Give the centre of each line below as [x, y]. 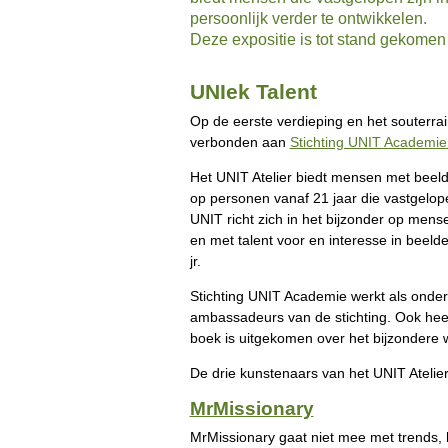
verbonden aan [239, 141]
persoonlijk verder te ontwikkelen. [308, 18]
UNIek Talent [253, 91]
